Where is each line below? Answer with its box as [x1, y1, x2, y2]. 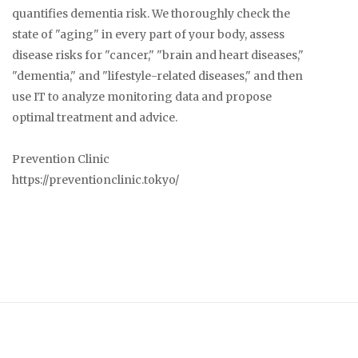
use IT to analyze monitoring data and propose [12, 89, 272, 104]
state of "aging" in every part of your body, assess [12, 26, 284, 42]
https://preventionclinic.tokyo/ [12, 172, 179, 187]
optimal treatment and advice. [12, 109, 177, 125]
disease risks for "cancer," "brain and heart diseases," [12, 47, 304, 62]
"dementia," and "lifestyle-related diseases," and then [12, 68, 303, 83]
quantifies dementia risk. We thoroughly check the [12, 6, 290, 21]
